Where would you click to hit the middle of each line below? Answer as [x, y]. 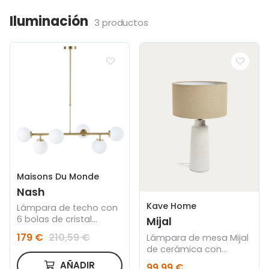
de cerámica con [184, 249]
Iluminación [49, 22]
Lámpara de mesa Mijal [198, 237]
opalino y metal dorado [69, 231]
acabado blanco [184, 260]
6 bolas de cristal [55, 219]
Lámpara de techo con [68, 208]
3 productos [121, 23]
